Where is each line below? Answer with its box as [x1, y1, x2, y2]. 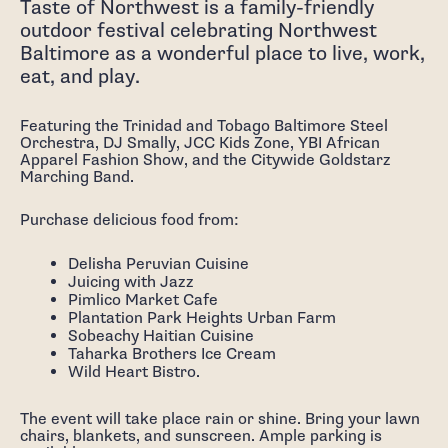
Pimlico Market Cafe [67, 290, 218, 311]
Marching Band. [19, 167, 134, 188]
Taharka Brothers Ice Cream [67, 344, 276, 365]
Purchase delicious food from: [19, 210, 239, 231]
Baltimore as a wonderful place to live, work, [19, 41, 425, 67]
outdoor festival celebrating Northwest [19, 18, 377, 44]
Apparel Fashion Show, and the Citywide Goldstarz [19, 150, 391, 171]
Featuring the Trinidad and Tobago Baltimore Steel [19, 116, 388, 137]
